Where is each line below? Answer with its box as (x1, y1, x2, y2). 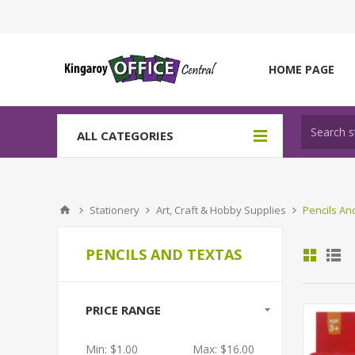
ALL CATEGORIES (77, 128, 174, 143)
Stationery (90, 203, 139, 217)
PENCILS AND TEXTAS (86, 245, 242, 264)
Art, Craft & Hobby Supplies (156, 203, 286, 217)
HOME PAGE (269, 62, 334, 77)
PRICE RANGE (86, 302, 161, 318)
